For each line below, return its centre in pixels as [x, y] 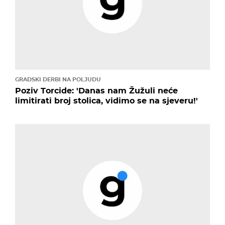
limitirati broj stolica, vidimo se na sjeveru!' [106, 101]
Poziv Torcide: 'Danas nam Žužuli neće [96, 91]
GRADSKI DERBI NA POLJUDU [58, 80]
